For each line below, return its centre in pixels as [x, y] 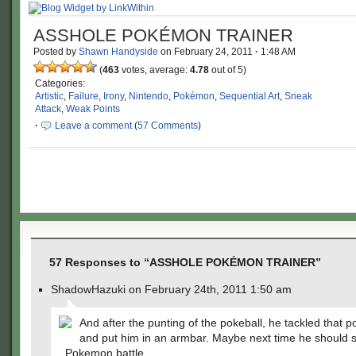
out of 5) [228, 70]
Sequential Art [250, 96]
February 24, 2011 [215, 52]
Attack [48, 109]
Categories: [60, 83]
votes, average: [155, 70]
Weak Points [93, 109]
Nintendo [149, 96]
